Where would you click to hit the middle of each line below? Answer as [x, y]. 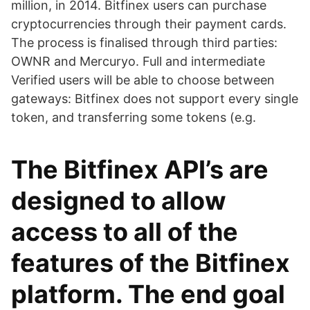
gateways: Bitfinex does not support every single [155, 99]
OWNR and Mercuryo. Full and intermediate [138, 61]
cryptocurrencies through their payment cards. [149, 24]
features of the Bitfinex [151, 263]
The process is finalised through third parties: [144, 43]
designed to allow [119, 201]
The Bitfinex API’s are [140, 170]
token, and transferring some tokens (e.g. [134, 117]
